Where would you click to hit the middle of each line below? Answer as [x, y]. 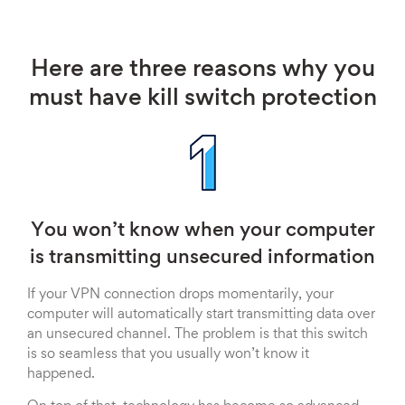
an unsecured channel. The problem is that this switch [198, 334]
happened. [61, 374]
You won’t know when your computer [202, 231]
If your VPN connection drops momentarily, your [180, 295]
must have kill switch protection [202, 99]
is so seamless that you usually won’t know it [168, 354]
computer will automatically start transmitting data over [201, 315]
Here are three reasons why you [202, 71]
